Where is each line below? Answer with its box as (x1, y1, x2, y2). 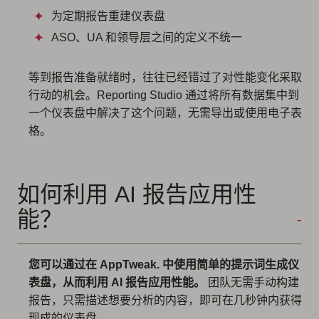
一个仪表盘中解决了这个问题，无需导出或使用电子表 (28, 107, 302, 120)
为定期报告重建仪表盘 (51, 10, 165, 23)
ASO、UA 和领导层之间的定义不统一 (51, 31, 242, 44)
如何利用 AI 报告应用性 (17, 182, 256, 208)
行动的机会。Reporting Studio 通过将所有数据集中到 (28, 89, 299, 102)
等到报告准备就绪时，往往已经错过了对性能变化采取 (28, 71, 302, 84)
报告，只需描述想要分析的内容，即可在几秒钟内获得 (28, 294, 302, 307)
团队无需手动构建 (205, 276, 299, 289)
